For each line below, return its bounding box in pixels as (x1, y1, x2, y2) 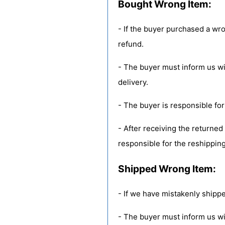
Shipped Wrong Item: (118, 163, 216, 175)
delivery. (118, 77, 148, 87)
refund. (118, 39, 144, 49)
